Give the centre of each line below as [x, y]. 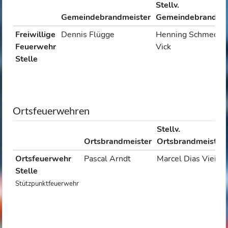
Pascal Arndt [107, 159]
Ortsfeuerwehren [51, 110]
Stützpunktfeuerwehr [47, 184]
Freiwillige [35, 35]
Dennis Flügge [88, 35]
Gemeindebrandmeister [106, 17]
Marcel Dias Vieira [190, 159]
